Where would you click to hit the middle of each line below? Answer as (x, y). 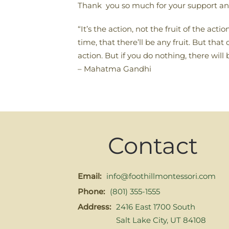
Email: (89, 176)
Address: (94, 207)
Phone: (91, 191)
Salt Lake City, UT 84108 (161, 220)
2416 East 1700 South (156, 207)
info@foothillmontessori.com (161, 176)
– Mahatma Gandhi (114, 69)
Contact (153, 145)
